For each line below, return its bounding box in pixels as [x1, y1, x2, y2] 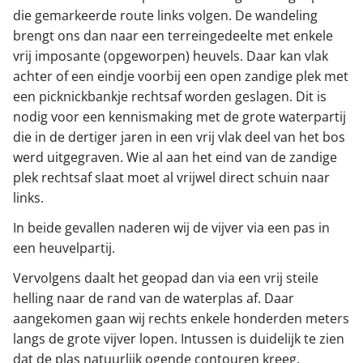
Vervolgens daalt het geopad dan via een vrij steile [13, 269, 318, 288]
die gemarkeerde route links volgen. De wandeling [13, 6, 318, 25]
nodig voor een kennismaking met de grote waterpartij [13, 108, 346, 126]
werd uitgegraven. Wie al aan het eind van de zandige [13, 148, 337, 167]
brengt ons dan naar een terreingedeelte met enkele [13, 27, 333, 45]
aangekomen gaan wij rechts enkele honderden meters [13, 310, 349, 328]
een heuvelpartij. [13, 239, 115, 258]
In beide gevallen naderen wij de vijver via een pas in [13, 219, 330, 237]
